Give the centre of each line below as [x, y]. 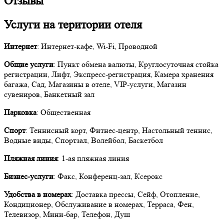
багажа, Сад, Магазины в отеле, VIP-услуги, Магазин [95, 84]
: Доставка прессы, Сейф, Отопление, [136, 194]
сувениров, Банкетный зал [49, 94]
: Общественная [63, 112]
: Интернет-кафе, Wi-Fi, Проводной [97, 46]
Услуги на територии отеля [73, 24]
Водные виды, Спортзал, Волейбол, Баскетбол [83, 140]
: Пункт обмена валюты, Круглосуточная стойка [136, 64]
